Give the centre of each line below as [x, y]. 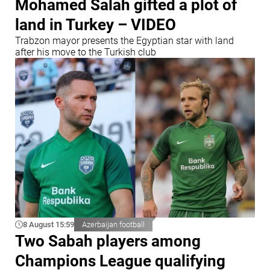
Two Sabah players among [108, 241]
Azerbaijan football [113, 224]
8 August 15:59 [49, 224]
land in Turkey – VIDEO [96, 24]
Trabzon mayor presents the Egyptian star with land [124, 40]
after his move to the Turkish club [86, 52]
